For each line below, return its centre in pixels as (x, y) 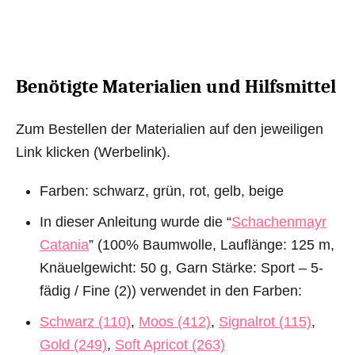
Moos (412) (175, 321)
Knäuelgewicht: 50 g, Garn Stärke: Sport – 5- (181, 267)
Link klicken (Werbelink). (93, 152)
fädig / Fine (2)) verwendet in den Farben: (171, 290)
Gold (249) (73, 344)
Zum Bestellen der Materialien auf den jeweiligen (170, 129)
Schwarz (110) (85, 321)
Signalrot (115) (265, 321)
